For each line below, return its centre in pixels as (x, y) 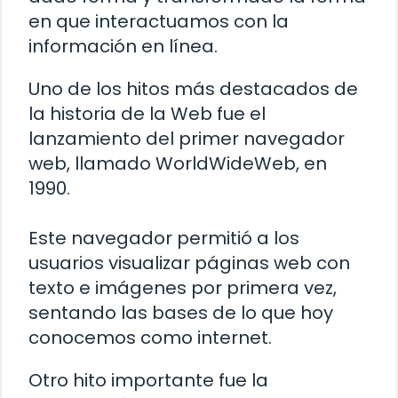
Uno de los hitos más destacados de (193, 89)
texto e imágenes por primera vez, (183, 288)
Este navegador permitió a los (164, 239)
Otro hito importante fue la (148, 381)
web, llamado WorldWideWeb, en (178, 164)
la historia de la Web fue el (147, 114)
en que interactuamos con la (159, 22)
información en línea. (123, 47)
